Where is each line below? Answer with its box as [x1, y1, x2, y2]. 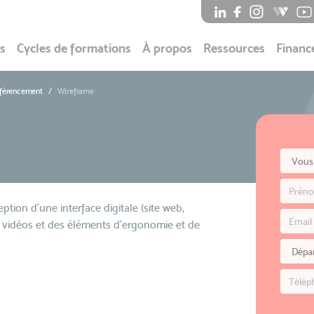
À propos [142, 40, 192, 55]
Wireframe [57, 86, 94, 96]
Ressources [203, 40, 265, 55]
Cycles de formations [17, 40, 131, 55]
